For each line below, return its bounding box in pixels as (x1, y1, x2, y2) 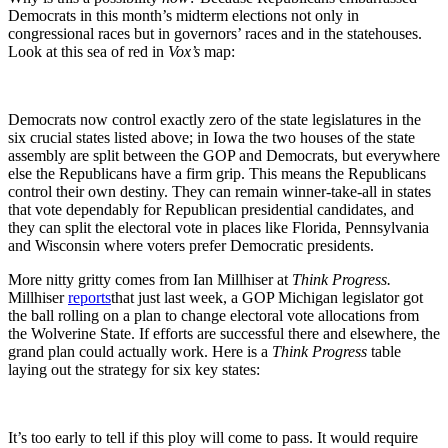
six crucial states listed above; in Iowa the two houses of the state (8, 129, 415, 147)
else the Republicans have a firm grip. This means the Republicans (8, 165, 426, 183)
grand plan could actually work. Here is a (8, 343, 272, 361)
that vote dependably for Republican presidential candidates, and (8, 201, 414, 219)
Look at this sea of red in (8, 43, 168, 61)
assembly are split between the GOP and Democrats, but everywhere (8, 147, 440, 165)
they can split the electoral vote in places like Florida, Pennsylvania (8, 219, 429, 237)
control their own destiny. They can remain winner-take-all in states (8, 183, 431, 201)
